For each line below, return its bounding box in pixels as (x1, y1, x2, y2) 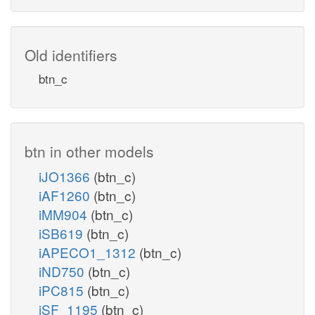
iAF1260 (39, 185, 94, 205)
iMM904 (39, 204, 91, 224)
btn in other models (25, 140, 154, 162)
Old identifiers (25, 44, 117, 65)
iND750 (39, 261, 88, 281)
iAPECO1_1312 (39, 242, 139, 262)
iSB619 (39, 223, 86, 243)
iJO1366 (39, 166, 94, 186)
